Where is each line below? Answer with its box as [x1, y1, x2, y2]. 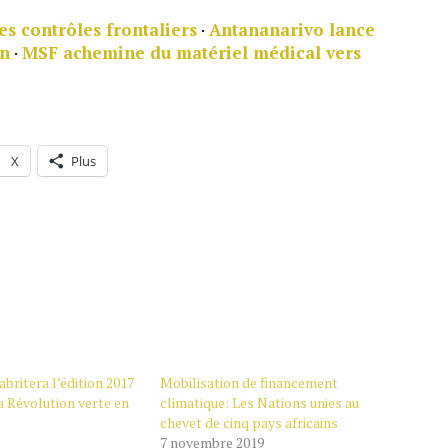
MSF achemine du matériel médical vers [22, 40, 361, 64]
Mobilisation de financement [159, 372, 338, 392]
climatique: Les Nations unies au [159, 392, 359, 412]
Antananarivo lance [209, 17, 375, 41]
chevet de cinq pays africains [159, 412, 338, 432]
